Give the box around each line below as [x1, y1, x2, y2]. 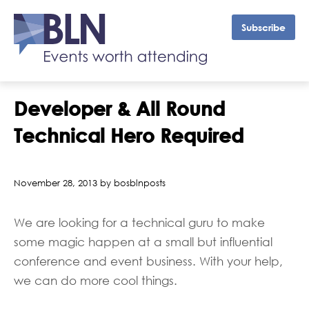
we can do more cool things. [14, 274, 177, 288]
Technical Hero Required [14, 123, 243, 147]
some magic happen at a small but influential [14, 235, 272, 249]
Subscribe [241, 21, 286, 33]
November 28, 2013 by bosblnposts [14, 177, 166, 188]
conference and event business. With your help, [14, 255, 283, 268]
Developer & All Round [14, 97, 225, 120]
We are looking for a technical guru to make [14, 216, 265, 230]
